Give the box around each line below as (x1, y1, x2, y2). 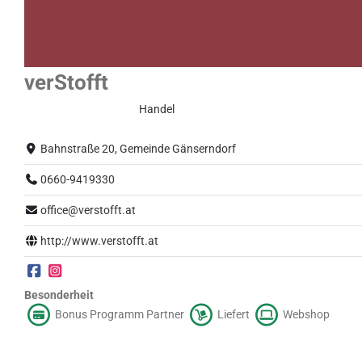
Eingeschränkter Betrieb (29, 102, 127, 112)
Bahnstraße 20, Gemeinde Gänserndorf (40, 142, 237, 155)
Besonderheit (24, 288, 94, 301)
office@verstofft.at (40, 204, 137, 217)
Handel (139, 103, 175, 116)
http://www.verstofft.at (40, 234, 159, 247)
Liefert (215, 307, 252, 321)
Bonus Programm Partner (53, 307, 187, 321)
